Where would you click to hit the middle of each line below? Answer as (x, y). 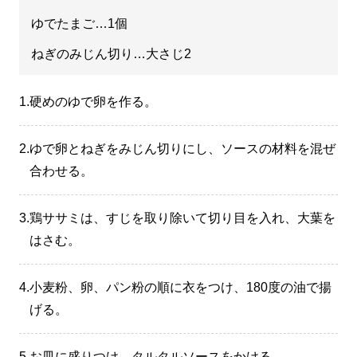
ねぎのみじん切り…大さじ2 (111, 54)
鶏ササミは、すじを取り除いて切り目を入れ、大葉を (182, 218)
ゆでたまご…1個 (79, 24)
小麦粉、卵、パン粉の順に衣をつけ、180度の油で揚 (180, 287)
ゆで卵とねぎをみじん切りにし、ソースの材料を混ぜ (182, 149)
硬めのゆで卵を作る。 (93, 102)
